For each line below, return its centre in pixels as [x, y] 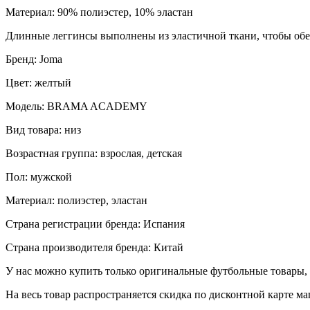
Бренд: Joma [34, 59]
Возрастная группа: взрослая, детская [94, 153]
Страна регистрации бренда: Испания [95, 224]
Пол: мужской [39, 176]
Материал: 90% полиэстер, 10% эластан [99, 12]
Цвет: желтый [38, 82]
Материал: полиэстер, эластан [76, 200]
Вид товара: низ [43, 129]
